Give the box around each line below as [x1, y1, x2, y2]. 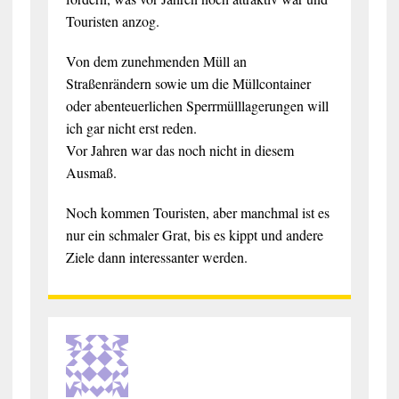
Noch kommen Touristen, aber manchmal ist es [65, 202, 330, 222]
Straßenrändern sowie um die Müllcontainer [65, 73, 311, 93]
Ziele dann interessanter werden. [65, 247, 248, 266]
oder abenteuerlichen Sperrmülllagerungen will [65, 95, 329, 115]
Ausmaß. [65, 162, 117, 182]
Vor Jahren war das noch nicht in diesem [65, 140, 294, 159]
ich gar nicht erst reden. [65, 118, 197, 137]
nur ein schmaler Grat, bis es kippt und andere [65, 224, 323, 244]
